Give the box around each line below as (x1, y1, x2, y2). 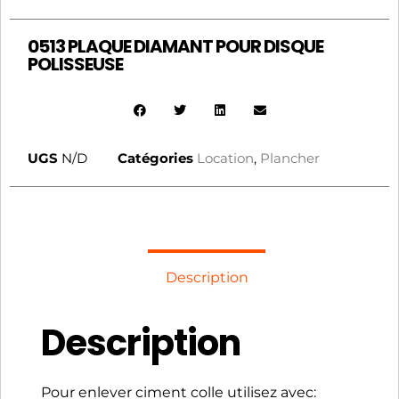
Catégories (118, 149, 193, 167)
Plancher (260, 149, 320, 167)
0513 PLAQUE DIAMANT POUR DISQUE (28, 33, 323, 59)
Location (197, 149, 254, 167)
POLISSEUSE (28, 51, 123, 77)
